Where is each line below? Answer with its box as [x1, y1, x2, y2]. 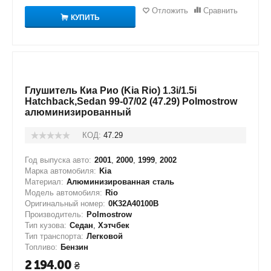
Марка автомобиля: [25, 166, 96, 175]
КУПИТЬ [71, 13, 100, 22]
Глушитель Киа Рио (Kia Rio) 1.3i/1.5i [25, 85, 197, 96]
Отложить [151, 6, 188, 15]
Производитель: [25, 210, 83, 219]
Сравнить [203, 6, 238, 15]
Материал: [25, 177, 64, 186]
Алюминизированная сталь [67, 177, 174, 186]
